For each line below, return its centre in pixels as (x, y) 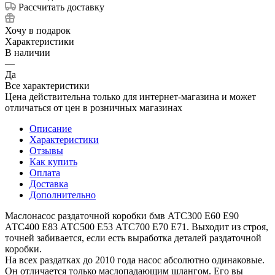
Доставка (49, 184)
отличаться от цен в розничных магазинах (94, 107)
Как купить (53, 161)
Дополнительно (63, 195)
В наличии (28, 52)
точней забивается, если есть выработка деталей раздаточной (133, 238)
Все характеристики (47, 85)
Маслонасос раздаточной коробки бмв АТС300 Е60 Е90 (122, 215)
